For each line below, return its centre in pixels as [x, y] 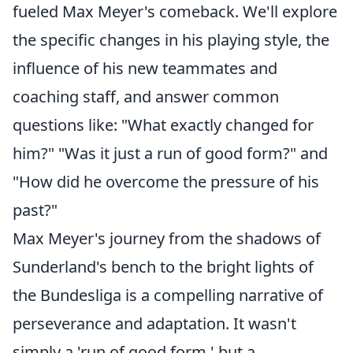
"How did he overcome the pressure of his [166, 182]
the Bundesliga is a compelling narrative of [168, 295]
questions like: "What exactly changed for [163, 125]
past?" [35, 210]
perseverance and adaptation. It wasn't [154, 324]
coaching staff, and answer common [146, 97]
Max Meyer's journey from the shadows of [167, 239]
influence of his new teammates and [145, 69]
